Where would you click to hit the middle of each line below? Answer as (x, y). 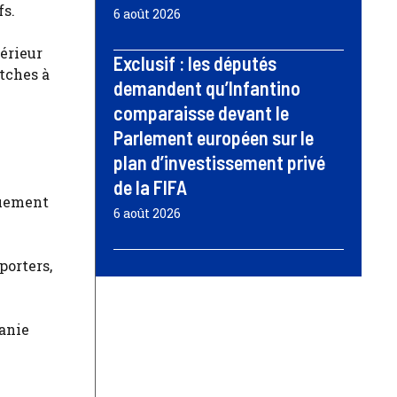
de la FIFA (150, 187)
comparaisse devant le (201, 113)
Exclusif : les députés (195, 63)
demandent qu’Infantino (207, 88)
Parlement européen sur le (214, 138)
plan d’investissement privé (219, 163)
